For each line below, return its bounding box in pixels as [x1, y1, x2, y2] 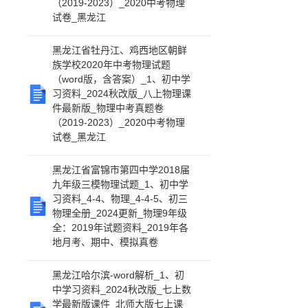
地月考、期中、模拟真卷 [52, 236, 159, 247]
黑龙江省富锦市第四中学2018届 [52, 164, 190, 175]
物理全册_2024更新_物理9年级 [52, 208, 188, 219]
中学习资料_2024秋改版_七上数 [52, 284, 192, 295]
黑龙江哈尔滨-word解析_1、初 [52, 269, 185, 280]
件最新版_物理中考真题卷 [52, 102, 164, 113]
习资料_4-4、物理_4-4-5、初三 [52, 193, 188, 204]
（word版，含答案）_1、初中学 [52, 74, 191, 85]
